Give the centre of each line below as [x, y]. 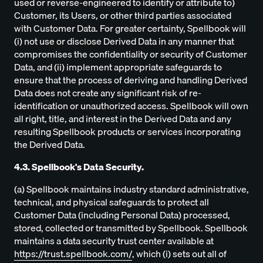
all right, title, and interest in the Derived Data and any [123, 119]
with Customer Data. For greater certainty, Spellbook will [130, 28]
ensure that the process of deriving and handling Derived [131, 80]
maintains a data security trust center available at [114, 241]
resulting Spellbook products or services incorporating [127, 132]
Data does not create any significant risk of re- [108, 93]
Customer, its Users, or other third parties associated [123, 16]
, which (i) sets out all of [179, 254]
